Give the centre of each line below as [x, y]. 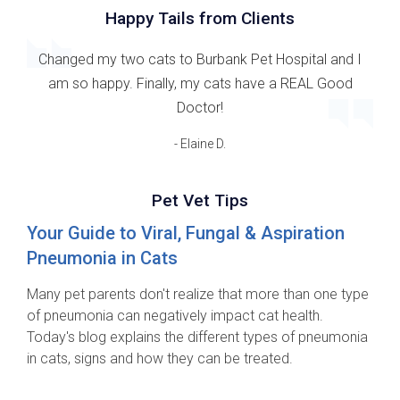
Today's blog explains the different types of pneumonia [197, 337]
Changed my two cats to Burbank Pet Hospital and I [200, 60]
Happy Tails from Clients [200, 19]
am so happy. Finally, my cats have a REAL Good [200, 84]
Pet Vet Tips [200, 201]
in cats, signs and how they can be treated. [160, 359]
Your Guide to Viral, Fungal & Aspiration [186, 233]
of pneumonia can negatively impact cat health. [175, 316]
